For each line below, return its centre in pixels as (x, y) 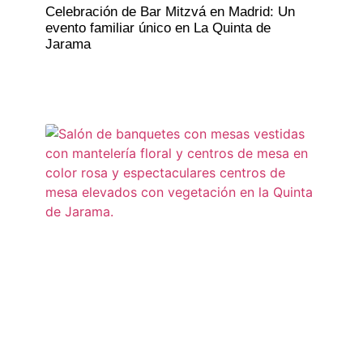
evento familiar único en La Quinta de (158, 28)
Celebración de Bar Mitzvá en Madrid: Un (170, 11)
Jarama (68, 44)
